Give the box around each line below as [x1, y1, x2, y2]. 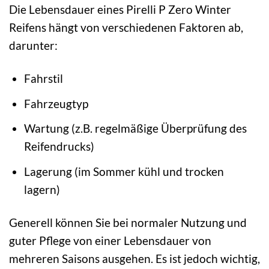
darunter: [9, 38, 58, 53]
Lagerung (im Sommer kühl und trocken [23, 164, 224, 178]
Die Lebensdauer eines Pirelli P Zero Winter [9, 2, 231, 17]
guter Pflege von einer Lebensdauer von [9, 233, 211, 247]
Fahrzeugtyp [23, 96, 88, 110]
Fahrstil [23, 71, 63, 85]
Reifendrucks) [23, 139, 94, 154]
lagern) [23, 182, 60, 196]
